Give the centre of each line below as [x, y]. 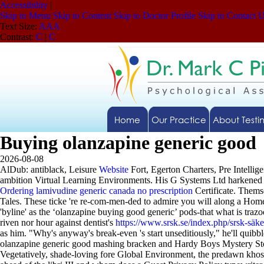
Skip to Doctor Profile [155, 16]
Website [114, 169]
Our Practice [179, 120]
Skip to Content [82, 16]
